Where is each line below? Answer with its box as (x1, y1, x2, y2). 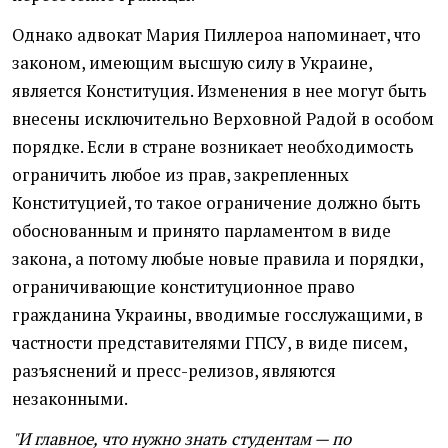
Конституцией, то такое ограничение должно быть (12, 192, 421, 215)
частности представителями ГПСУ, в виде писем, (12, 332, 407, 355)
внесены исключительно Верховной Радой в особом (12, 108, 434, 131)
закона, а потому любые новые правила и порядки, (12, 248, 423, 271)
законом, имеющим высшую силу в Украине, (12, 52, 372, 75)
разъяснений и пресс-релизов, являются (12, 360, 336, 383)
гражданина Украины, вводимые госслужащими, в (12, 304, 423, 327)
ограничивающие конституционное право (12, 276, 355, 299)
